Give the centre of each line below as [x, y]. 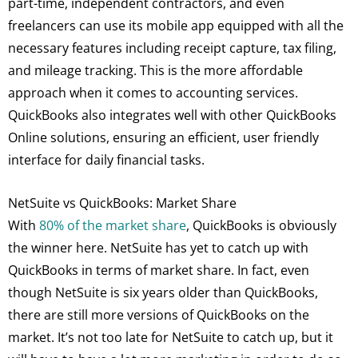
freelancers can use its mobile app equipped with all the [176, 26]
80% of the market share [113, 225]
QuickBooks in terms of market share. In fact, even [159, 270]
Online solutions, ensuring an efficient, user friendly [163, 138]
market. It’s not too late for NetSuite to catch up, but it [171, 337]
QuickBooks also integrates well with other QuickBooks [172, 115]
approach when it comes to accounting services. [153, 93]
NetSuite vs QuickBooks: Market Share [122, 203]
